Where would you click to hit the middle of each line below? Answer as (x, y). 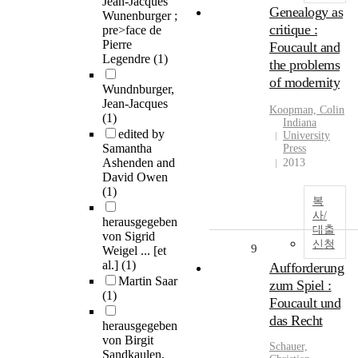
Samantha (127, 149)
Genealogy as (306, 12)
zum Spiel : (300, 286)
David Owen (135, 177)
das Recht (296, 321)
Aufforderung (306, 268)
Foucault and (304, 48)
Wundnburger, (138, 89)
